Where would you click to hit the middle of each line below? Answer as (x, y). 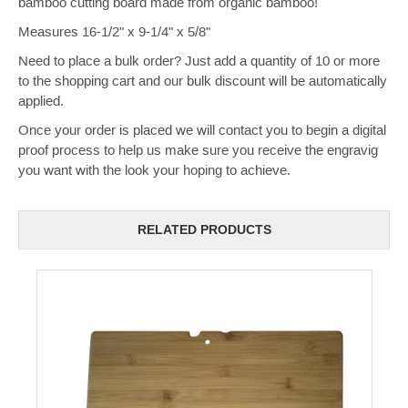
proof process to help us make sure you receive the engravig (198, 150)
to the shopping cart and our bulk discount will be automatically (203, 81)
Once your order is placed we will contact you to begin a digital (202, 130)
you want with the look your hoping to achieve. (154, 170)
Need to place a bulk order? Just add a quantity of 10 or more (199, 61)
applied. (41, 101)
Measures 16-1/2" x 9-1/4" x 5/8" (114, 32)
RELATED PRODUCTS (204, 229)
